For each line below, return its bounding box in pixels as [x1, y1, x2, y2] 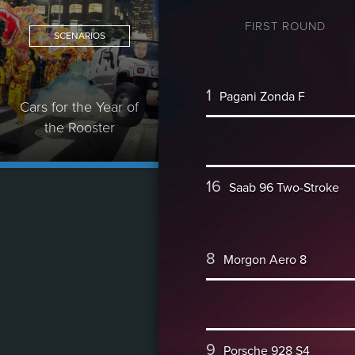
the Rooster [44, 119, 115, 136]
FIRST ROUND [245, 18, 326, 33]
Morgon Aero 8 [220, 251, 307, 268]
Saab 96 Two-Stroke [226, 179, 339, 196]
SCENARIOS [53, 30, 105, 41]
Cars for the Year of [20, 98, 139, 116]
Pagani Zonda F [216, 88, 305, 105]
